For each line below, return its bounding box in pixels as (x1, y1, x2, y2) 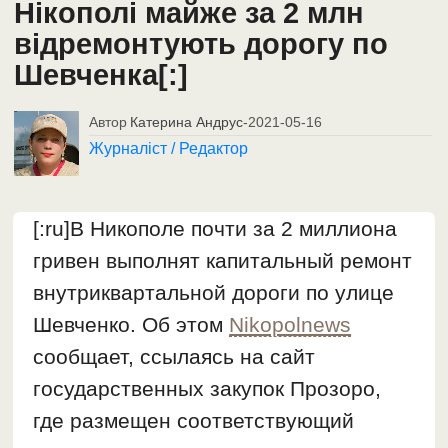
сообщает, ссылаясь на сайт (33, 345, 316, 369)
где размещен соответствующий (33, 409, 355, 433)
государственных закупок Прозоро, (33, 377, 382, 401)
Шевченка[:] (14, 58, 189, 91)
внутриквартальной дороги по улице (33, 281, 395, 305)
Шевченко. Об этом (33, 313, 230, 337)
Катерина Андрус (130, 113, 244, 130)
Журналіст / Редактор (89, 139, 249, 157)
